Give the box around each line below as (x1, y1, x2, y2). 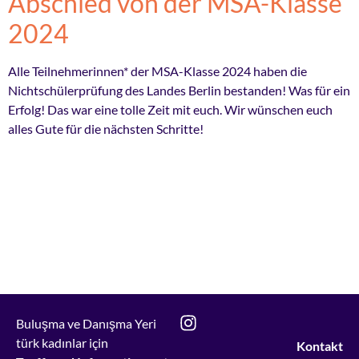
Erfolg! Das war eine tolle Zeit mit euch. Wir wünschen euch (8, 101, 333, 117)
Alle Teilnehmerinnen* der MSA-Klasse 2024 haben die (8, 63, 307, 79)
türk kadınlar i (16, 335, 92, 351)
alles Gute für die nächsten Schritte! (8, 120, 204, 136)
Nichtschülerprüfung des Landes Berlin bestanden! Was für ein (8, 82, 350, 98)
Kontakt (296, 338, 343, 354)
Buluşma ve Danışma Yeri (16, 316, 156, 332)
